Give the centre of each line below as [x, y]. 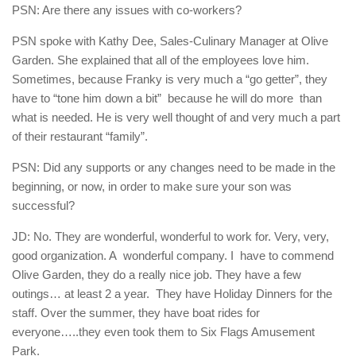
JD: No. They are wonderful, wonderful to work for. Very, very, [170, 237]
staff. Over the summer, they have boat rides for [136, 313]
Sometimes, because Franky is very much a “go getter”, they [170, 79]
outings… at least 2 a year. [81, 294]
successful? [43, 206]
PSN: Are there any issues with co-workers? [127, 10]
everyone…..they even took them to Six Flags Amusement [163, 332]
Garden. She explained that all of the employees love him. [161, 60]
